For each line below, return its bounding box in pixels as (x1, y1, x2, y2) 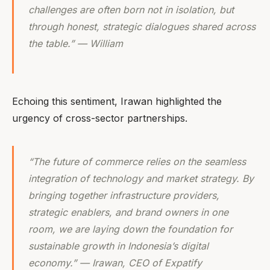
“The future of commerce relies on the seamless (28, 155, 246, 168)
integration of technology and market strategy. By (28, 172, 254, 185)
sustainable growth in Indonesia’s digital (28, 240, 209, 253)
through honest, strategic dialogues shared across (28, 20, 256, 33)
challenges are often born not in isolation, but (28, 4, 234, 16)
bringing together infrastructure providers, (28, 189, 219, 202)
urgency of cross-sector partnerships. (12, 112, 187, 125)
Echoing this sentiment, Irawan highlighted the (12, 95, 222, 108)
